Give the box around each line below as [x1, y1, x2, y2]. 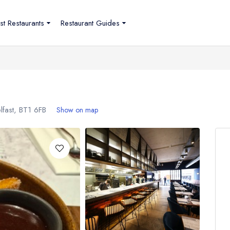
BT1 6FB [19, 104, 46, 116]
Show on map [56, 105, 98, 115]
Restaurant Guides [61, 17, 120, 29]
